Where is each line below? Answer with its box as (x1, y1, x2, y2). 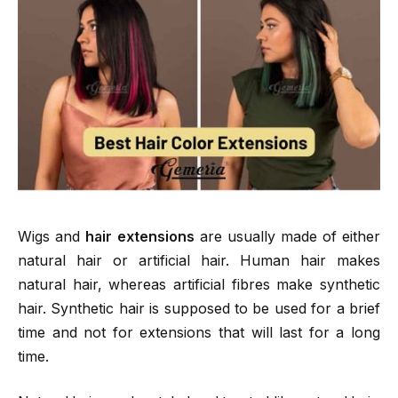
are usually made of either (200, 227, 380, 245)
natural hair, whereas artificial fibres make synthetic (18, 275, 380, 293)
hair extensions (85, 227, 200, 245)
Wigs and (18, 227, 85, 245)
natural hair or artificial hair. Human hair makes (18, 251, 380, 269)
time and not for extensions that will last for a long (18, 323, 380, 341)
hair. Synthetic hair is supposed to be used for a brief (18, 299, 380, 317)
